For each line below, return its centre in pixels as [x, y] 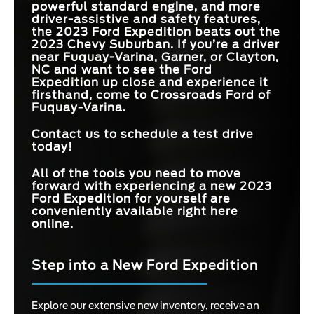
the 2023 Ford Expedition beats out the [156, 32]
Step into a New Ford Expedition [145, 266]
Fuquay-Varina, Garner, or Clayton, [171, 57]
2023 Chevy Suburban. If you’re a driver [156, 45]
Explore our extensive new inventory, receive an [145, 306]
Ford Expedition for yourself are [131, 199]
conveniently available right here [135, 212]
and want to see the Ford [131, 70]
